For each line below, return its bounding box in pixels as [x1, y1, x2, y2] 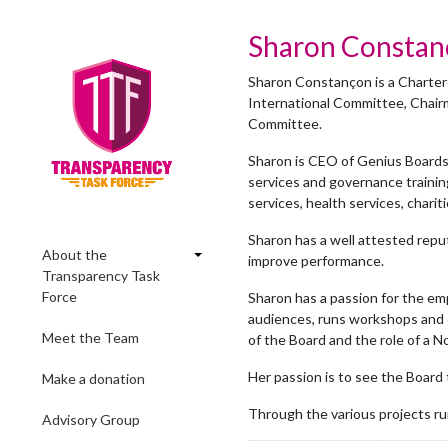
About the [42, 246, 107, 263]
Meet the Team [42, 329, 139, 346]
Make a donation [42, 370, 145, 387]
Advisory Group [42, 411, 140, 428]
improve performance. [248, 252, 384, 269]
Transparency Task [42, 267, 160, 284]
